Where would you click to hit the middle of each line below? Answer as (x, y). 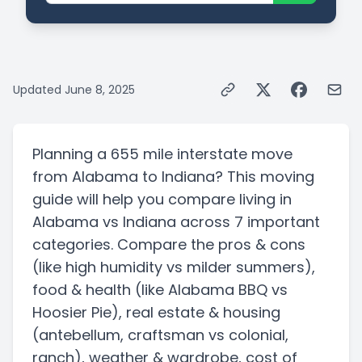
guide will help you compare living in (162, 200)
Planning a (69, 154)
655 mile (142, 154)
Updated (37, 90)
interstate (212, 154)
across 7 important (250, 222)
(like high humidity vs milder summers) (172, 267)
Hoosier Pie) (76, 313)
